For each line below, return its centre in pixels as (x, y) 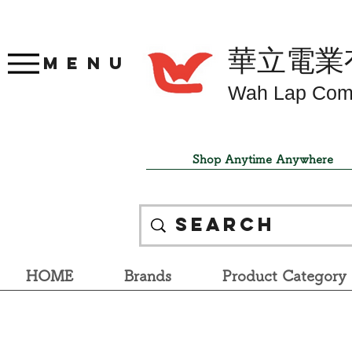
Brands (147, 275)
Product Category (284, 275)
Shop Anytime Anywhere (263, 159)
